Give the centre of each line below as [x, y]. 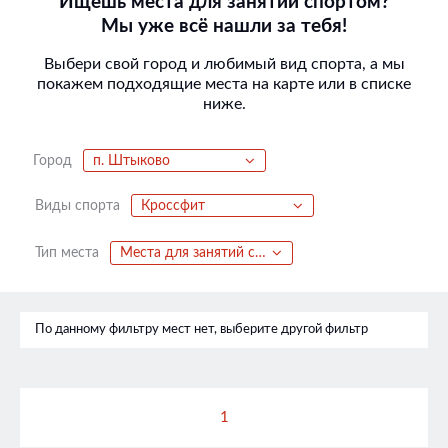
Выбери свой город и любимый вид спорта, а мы [224, 64]
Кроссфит [173, 206]
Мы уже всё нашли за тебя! [224, 26]
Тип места [67, 252]
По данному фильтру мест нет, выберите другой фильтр [201, 329]
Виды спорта [77, 205]
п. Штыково [132, 161]
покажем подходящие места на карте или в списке [224, 84]
